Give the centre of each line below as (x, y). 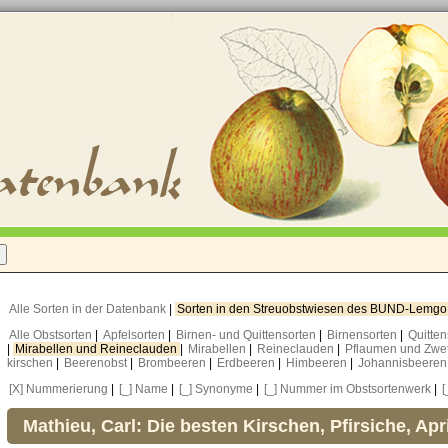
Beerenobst (97, 363)
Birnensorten (363, 335)
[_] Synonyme (216, 389)
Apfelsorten (135, 335)
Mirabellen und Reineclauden (97, 349)
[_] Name (143, 389)
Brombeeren (173, 363)
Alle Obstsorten (52, 335)
